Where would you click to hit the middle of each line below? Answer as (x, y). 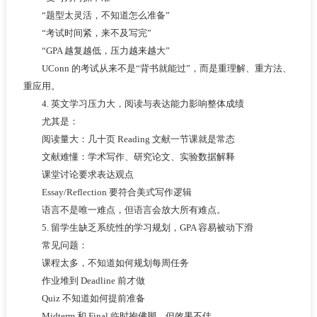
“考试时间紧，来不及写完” (87, 33)
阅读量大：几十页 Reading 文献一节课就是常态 (129, 139)
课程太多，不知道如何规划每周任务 (106, 263)
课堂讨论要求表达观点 (78, 174)
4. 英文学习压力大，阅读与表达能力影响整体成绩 (133, 103)
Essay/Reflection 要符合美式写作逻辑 (107, 192)
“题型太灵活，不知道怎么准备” (96, 15)
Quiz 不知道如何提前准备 (84, 298)
